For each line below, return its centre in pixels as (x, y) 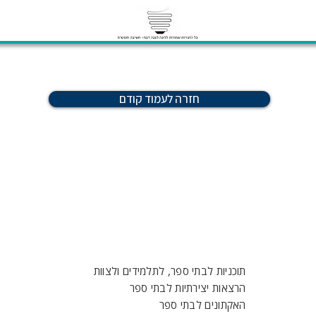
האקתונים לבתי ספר (202, 305)
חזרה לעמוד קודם (159, 99)
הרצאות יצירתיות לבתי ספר (188, 288)
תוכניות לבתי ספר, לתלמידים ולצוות (170, 271)
